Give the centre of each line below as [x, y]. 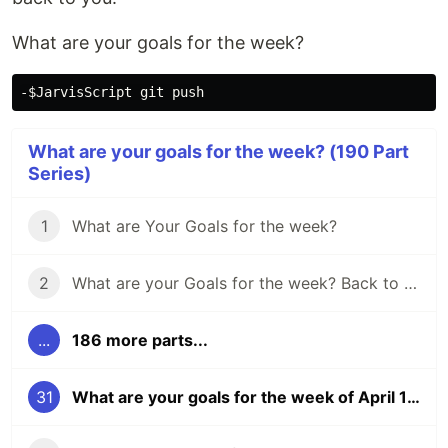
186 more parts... [140, 340]
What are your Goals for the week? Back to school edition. [410, 283]
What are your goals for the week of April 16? [413, 397]
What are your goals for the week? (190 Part [218, 152]
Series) [59, 174]
